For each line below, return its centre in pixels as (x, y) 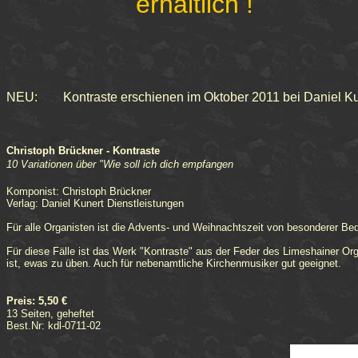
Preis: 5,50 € (37, 301)
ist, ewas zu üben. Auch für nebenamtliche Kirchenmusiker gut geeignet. (174, 264)
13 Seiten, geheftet (50, 314)
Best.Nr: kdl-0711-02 (54, 326)
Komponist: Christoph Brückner (79, 192)
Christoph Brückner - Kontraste (83, 151)
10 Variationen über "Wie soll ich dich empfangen (120, 165)
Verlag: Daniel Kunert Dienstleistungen (95, 204)
